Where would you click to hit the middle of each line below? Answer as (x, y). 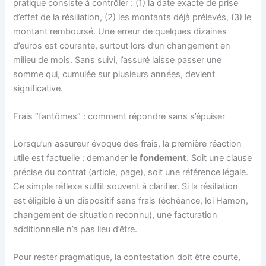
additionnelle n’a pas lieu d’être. (75, 229)
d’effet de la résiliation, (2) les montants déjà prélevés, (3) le (132, 17)
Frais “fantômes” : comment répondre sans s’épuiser (119, 116)
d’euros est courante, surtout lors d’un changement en (122, 45)
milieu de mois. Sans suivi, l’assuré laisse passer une (118, 60)
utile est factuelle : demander (72, 158)
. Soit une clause (219, 158)
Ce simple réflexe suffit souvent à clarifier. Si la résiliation (126, 186)
